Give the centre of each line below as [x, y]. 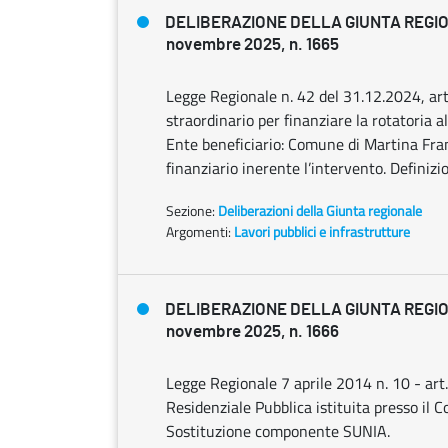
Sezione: [192, 210]
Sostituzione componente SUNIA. [278, 431]
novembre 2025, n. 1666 [252, 331]
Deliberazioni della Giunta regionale [320, 210]
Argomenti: [198, 231]
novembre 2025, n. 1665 [252, 44]
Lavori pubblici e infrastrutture [322, 231]
